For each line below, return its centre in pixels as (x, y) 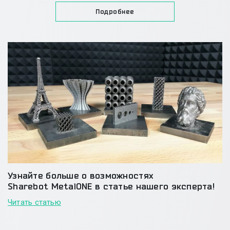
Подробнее (115, 12)
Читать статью (34, 202)
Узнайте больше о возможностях (81, 175)
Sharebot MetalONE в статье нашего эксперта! (111, 186)
